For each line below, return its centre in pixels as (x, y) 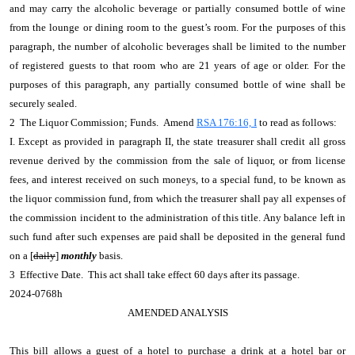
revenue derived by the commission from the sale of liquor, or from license (177, 160)
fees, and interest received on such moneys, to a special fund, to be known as (177, 179)
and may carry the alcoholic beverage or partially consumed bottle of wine (177, 8)
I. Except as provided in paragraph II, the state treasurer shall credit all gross (177, 141)
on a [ (21, 256)
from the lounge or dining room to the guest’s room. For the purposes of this (177, 27)
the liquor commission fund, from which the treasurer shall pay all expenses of (177, 198)
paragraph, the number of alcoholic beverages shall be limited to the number (177, 46)
